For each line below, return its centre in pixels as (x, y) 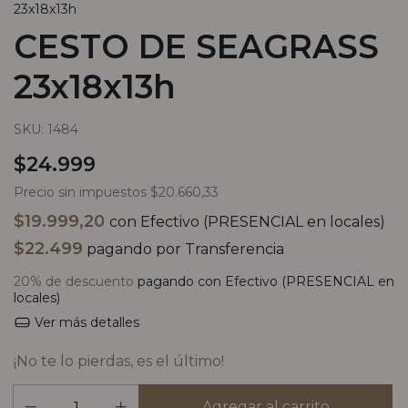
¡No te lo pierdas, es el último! (119, 362)
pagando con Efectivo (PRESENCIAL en (264, 282)
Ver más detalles (85, 323)
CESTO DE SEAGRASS (196, 47)
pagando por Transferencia (184, 250)
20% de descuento (74, 282)
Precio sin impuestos (82, 193)
